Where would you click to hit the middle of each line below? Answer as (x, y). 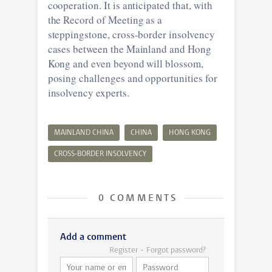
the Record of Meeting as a (105, 19)
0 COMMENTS (136, 198)
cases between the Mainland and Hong (129, 49)
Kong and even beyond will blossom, (125, 63)
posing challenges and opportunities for (132, 78)
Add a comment (93, 237)
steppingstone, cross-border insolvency (131, 34)
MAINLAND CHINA (83, 133)
